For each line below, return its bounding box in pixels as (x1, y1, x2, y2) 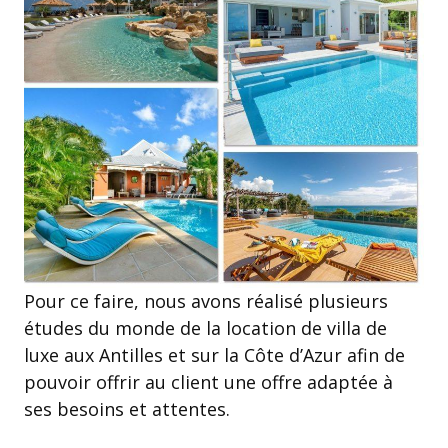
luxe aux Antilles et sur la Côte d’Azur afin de (24, 342, 405, 367)
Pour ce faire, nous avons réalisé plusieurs (24, 288, 388, 313)
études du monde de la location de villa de (24, 315, 387, 340)
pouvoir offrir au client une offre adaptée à (24, 369, 393, 394)
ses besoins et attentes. (24, 396, 230, 421)
